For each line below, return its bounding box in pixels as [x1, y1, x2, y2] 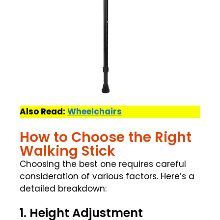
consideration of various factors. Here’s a [20, 170, 194, 182]
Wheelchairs [67, 106, 122, 118]
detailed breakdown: [20, 182, 107, 194]
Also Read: [20, 106, 67, 118]
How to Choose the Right [20, 127, 192, 147]
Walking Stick [20, 141, 115, 161]
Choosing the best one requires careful [20, 158, 186, 170]
